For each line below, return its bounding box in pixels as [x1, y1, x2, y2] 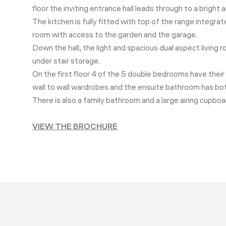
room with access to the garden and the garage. [32, 31, 197, 39]
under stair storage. [32, 57, 100, 66]
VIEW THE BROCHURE [32, 123, 118, 131]
